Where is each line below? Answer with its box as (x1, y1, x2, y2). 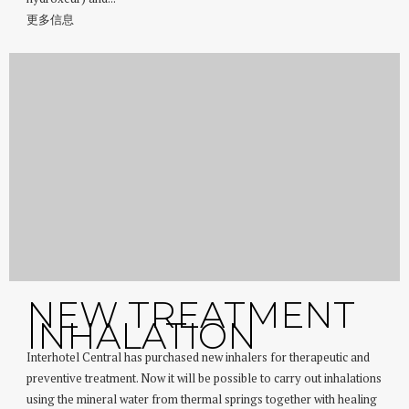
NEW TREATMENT (26, 293, 356, 338)
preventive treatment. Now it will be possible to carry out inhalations (26, 371, 383, 387)
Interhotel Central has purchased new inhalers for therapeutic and (26, 350, 371, 366)
